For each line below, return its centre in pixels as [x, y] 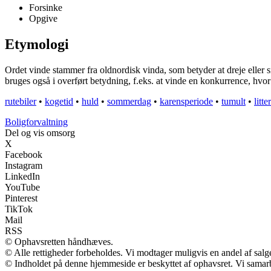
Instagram [24, 166]
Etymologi [37, 44]
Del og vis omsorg [40, 133]
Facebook [24, 155]
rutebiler [21, 102]
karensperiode [186, 102]
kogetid [59, 102]
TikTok [19, 209]
